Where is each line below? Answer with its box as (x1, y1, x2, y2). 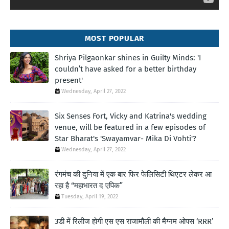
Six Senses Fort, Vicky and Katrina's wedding (55, 111, 207, 121)
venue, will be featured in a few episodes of (55, 123, 205, 132)
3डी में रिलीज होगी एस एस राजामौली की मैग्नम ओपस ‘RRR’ (55, 217, 213, 226)
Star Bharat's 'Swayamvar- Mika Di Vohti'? (55, 134, 196, 144)
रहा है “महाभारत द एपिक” (55, 181, 123, 191)
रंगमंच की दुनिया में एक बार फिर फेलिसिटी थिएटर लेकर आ (55, 170, 212, 179)
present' (55, 76, 83, 85)
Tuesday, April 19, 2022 (61, 193, 118, 200)
